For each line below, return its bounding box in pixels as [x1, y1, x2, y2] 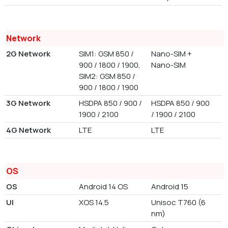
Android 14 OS [78, 181, 128, 192]
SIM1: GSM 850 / [78, 48, 134, 60]
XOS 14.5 [78, 197, 109, 208]
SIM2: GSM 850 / [78, 71, 135, 82]
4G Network [6, 125, 51, 136]
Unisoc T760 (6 [151, 197, 206, 208]
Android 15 [151, 181, 189, 192]
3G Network [6, 98, 50, 109]
